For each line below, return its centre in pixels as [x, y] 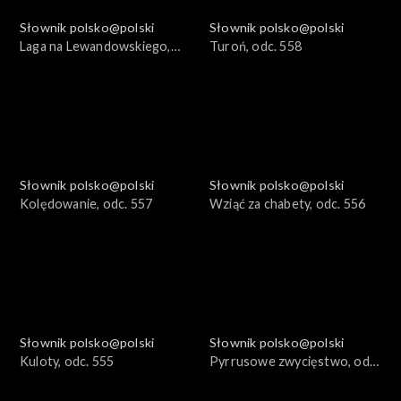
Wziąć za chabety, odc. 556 [288, 204]
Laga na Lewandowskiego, [95, 47]
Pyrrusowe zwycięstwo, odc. [294, 362]
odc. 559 [45, 65]
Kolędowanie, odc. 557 [86, 204]
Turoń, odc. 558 [256, 47]
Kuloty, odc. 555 [67, 362]
